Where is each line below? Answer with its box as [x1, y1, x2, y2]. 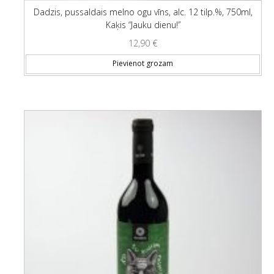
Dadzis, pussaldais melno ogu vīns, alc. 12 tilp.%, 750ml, [33, 6, 253, 18]
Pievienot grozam [113, 58, 173, 69]
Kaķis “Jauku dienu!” [105, 19, 180, 31]
